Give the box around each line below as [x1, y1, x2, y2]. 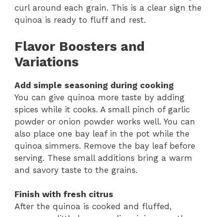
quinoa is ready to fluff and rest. [15, 15, 146, 25]
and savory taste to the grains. [15, 165, 138, 175]
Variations [15, 54, 78, 70]
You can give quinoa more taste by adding [15, 92, 185, 102]
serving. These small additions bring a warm [15, 153, 192, 163]
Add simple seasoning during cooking [15, 80, 174, 90]
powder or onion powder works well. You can [15, 116, 195, 126]
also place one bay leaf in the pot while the [15, 128, 189, 139]
